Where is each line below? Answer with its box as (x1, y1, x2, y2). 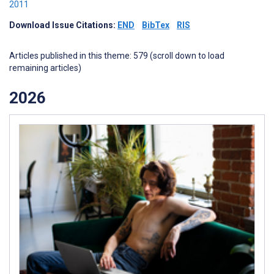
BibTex (142, 20, 169, 30)
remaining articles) (9, 63, 81, 73)
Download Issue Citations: (9, 20, 117, 30)
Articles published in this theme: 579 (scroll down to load (9, 51, 224, 61)
